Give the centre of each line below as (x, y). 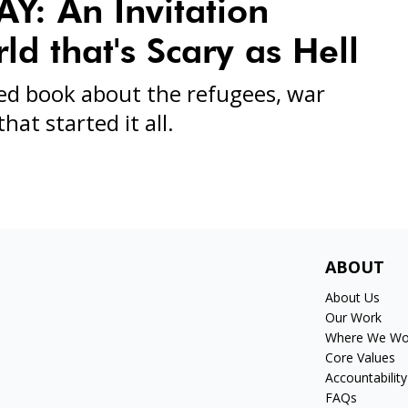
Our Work (354, 317)
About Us (353, 297)
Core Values (361, 357)
